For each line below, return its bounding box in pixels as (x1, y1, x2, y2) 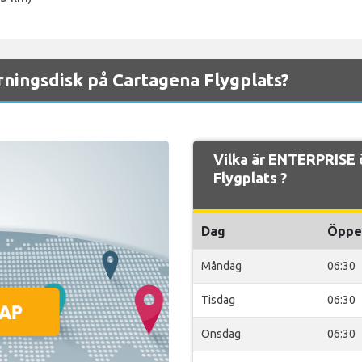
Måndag (201, 259, 242, 272)
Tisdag (201, 293, 235, 306)
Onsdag (201, 327, 241, 340)
